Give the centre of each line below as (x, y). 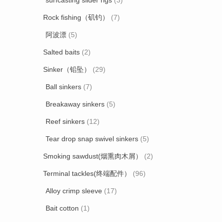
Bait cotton (62, 208)
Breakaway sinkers (75, 104)
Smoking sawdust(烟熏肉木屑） (93, 156)
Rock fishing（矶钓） (76, 17)
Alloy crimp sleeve (74, 191)
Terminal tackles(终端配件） (87, 173)
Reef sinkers (65, 121)
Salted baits (61, 52)
